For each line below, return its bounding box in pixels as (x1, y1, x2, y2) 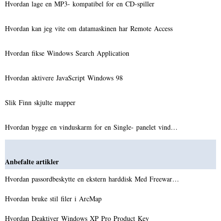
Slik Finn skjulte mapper (5, 97, 78, 107)
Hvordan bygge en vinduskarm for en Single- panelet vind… (5, 122, 178, 132)
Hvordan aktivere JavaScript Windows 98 (5, 73, 125, 82)
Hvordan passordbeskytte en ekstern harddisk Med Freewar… (5, 174, 179, 184)
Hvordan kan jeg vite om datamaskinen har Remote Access (5, 23, 175, 33)
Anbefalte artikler (5, 156, 59, 167)
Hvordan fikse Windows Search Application (5, 48, 132, 58)
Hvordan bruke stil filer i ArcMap (5, 193, 104, 203)
